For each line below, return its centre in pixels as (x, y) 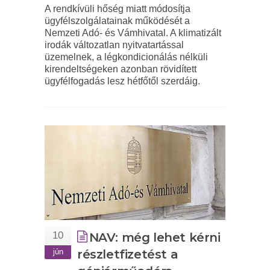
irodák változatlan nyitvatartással (114, 45)
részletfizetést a (128, 255)
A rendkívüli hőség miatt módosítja (118, 8)
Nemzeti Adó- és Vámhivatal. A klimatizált (133, 33)
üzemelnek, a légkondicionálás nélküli (126, 57)
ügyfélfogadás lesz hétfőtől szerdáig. (122, 81)
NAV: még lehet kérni (155, 238)
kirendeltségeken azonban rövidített (121, 69)
